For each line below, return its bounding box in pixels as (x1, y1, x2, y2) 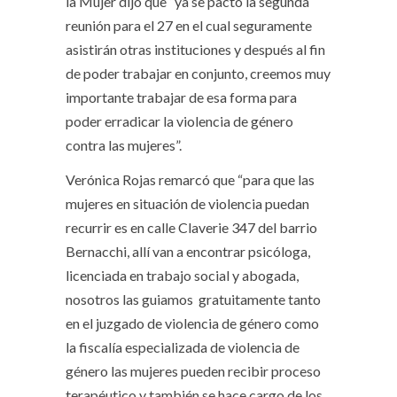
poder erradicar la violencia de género (66, 112, 293, 129)
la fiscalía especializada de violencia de (66, 338, 300, 355)
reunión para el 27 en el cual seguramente (66, 16, 312, 34)
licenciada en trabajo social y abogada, (66, 266, 299, 284)
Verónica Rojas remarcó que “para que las (66, 170, 315, 188)
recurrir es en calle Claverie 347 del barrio (66, 218, 317, 236)
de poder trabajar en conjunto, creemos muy (66, 64, 331, 82)
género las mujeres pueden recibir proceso (66, 362, 321, 379)
